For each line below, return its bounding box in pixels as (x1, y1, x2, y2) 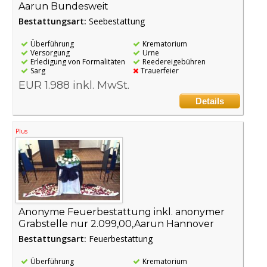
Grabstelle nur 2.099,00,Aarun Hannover (18, 218, 214, 229)
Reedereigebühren (142, 56, 206, 67)
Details (195, 95, 224, 106)
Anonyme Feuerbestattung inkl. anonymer (18, 206, 225, 218)
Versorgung (30, 47, 70, 58)
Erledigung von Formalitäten (30, 56, 125, 67)
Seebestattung (89, 15, 145, 27)
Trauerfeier (141, 65, 179, 76)
